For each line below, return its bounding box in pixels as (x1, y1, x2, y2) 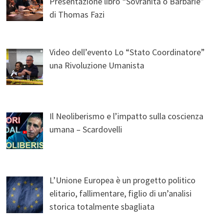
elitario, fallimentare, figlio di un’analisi (49, 188, 192, 199)
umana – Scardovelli (49, 124, 123, 135)
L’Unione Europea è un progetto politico (49, 175, 196, 186)
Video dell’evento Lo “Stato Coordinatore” (49, 46, 205, 58)
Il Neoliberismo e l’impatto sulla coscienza (49, 110, 204, 122)
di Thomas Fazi (49, 9, 105, 21)
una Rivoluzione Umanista (49, 60, 145, 71)
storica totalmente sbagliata (49, 201, 155, 213)
